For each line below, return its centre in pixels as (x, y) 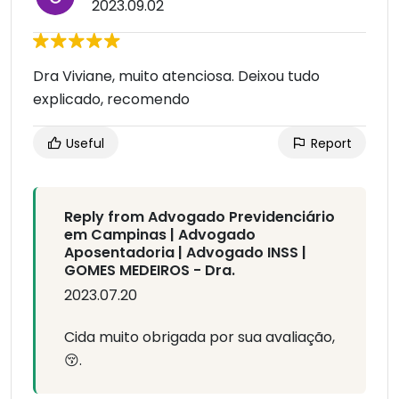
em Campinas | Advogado (160, 235)
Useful (83, 144)
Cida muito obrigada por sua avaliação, (199, 338)
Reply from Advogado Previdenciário (199, 217)
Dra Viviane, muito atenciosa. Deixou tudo (176, 77)
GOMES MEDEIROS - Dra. (150, 271)
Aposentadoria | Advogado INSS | (185, 253)
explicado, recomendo (111, 100)
